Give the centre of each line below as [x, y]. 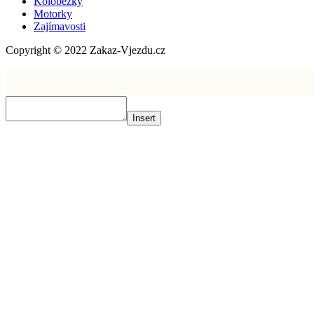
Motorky [53, 13]
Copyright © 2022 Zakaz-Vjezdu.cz [86, 50]
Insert [144, 118]
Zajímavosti [60, 26]
